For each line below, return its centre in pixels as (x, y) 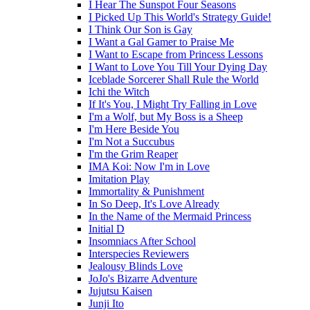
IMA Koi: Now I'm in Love (149, 166)
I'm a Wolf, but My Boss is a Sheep (166, 117)
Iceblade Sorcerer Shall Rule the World (174, 79)
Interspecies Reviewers (139, 254)
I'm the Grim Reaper (133, 154)
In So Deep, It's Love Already (154, 204)
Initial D (107, 229)
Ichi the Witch (119, 92)
